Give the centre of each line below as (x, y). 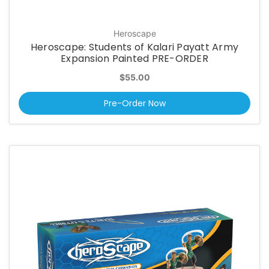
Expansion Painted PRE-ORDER (134, 59)
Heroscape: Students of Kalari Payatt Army (134, 47)
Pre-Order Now (134, 103)
